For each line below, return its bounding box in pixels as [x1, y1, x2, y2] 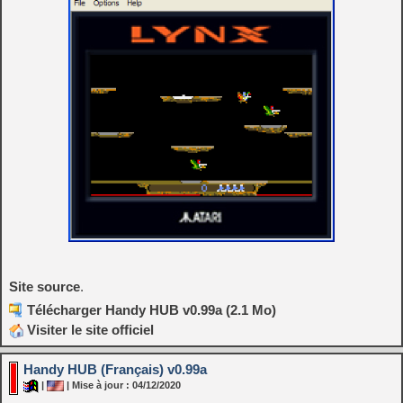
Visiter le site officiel [23, 321, 154, 337]
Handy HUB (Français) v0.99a [23, 361, 207, 377]
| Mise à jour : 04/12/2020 [64, 380, 181, 391]
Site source [9, 278, 80, 294]
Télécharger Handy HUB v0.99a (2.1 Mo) [27, 301, 276, 318]
